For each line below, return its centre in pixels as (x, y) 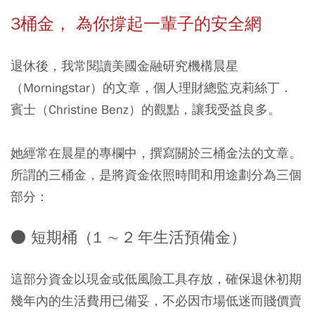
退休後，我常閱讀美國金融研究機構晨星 (124, 66)
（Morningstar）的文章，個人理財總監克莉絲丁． (152, 88)
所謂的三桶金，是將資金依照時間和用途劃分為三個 (156, 175)
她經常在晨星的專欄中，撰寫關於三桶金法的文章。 (156, 153)
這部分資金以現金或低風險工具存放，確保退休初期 (156, 279)
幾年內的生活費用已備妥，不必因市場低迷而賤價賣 (156, 301)
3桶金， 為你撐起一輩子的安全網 (136, 24)
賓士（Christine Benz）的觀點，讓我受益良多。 (146, 110)
